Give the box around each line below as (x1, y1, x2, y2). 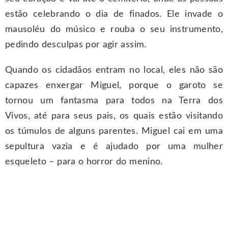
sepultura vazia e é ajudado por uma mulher (5, 142, 223, 152)
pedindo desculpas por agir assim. (5, 40, 147, 50)
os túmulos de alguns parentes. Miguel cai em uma (5, 127, 223, 136)
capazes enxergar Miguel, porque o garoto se (5, 81, 223, 91)
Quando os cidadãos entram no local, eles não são (5, 66, 223, 75)
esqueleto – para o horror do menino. (5, 157, 163, 167)
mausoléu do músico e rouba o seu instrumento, (5, 25, 223, 35)
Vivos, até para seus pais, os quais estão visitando (5, 111, 223, 121)
